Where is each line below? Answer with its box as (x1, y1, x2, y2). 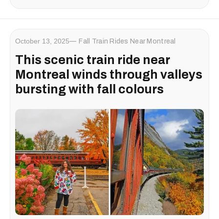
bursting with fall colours (15, 83, 164, 96)
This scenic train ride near (15, 53, 170, 67)
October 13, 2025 (15, 37, 69, 45)
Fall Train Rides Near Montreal (79, 38, 176, 45)
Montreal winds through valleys (15, 68, 202, 82)
